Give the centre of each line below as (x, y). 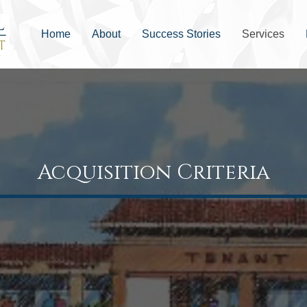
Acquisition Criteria (154, 173)
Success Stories (181, 34)
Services (263, 34)
